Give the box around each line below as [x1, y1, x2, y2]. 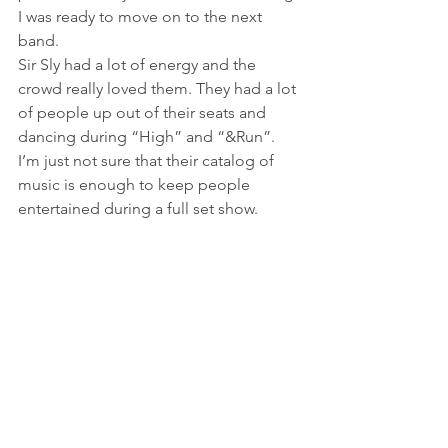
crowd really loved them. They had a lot [18, 78, 300, 98]
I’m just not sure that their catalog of [18, 150, 278, 170]
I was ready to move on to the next [18, 6, 266, 26]
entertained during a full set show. [18, 198, 258, 218]
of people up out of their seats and [18, 102, 270, 122]
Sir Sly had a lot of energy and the [18, 54, 260, 74]
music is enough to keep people [18, 174, 254, 194]
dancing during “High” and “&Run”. [18, 126, 279, 146]
